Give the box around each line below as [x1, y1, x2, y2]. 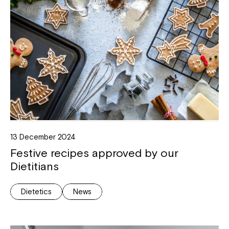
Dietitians [10, 159, 59, 173]
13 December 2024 [10, 132, 76, 142]
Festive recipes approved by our [10, 146, 178, 160]
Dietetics [21, 187, 52, 196]
